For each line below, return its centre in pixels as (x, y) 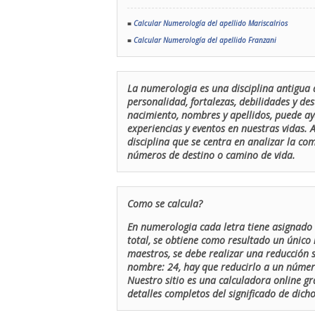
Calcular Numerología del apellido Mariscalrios (211, 23)
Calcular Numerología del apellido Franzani (205, 40)
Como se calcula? (165, 204)
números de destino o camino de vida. (211, 155)
